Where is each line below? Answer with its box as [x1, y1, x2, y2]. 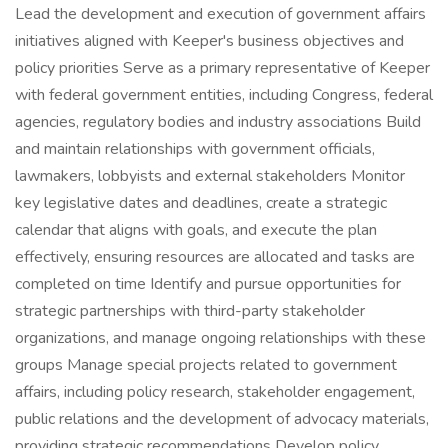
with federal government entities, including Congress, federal [15, 84, 433, 106]
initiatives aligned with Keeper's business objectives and [15, 30, 404, 52]
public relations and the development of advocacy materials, [15, 408, 429, 430]
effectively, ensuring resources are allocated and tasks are [15, 246, 415, 268]
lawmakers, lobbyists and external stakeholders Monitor [15, 165, 405, 187]
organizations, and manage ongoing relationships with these [15, 327, 426, 349]
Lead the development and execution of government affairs [15, 3, 426, 25]
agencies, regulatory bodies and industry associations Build [15, 111, 421, 133]
